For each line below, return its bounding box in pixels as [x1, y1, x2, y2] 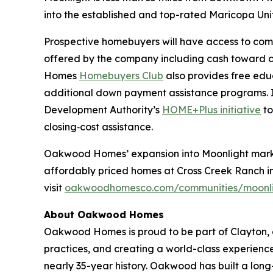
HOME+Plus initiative [162, 104, 261, 116]
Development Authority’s [44, 104, 162, 116]
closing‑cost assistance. [44, 121, 153, 133]
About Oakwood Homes [44, 208, 164, 221]
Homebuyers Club [79, 69, 163, 82]
